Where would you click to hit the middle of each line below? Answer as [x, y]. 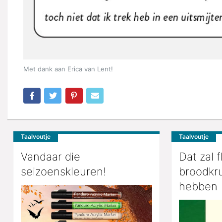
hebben [198, 187]
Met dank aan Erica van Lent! [68, 69]
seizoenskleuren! [63, 172]
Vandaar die [51, 157]
